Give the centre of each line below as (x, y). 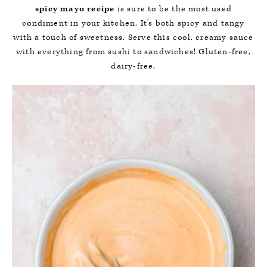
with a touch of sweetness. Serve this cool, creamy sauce (133, 38)
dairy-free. (133, 66)
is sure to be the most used (173, 9)
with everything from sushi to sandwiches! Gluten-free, (133, 52)
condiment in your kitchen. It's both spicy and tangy (133, 23)
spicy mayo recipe (75, 9)
